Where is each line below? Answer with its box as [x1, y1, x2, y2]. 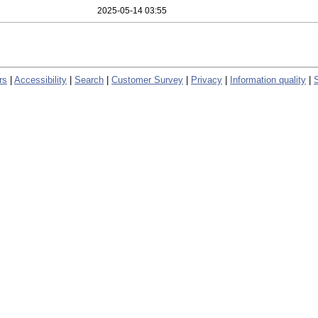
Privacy [191, 74, 222, 85]
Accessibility [14, 74, 67, 85]
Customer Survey [111, 74, 183, 85]
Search [75, 74, 104, 85]
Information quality [230, 74, 306, 85]
